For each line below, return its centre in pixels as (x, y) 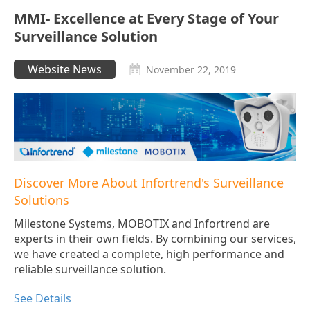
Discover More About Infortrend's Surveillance (149, 183)
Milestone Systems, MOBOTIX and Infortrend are (142, 224)
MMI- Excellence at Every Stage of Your (146, 19)
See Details (43, 299)
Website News (65, 70)
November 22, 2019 (191, 70)
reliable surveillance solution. (90, 270)
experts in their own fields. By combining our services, (155, 239)
